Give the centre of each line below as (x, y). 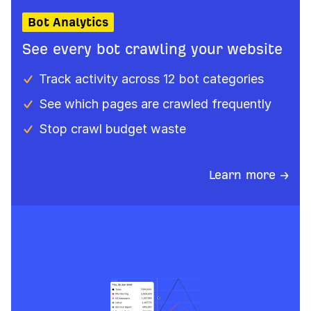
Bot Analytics (68, 22)
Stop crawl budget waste (112, 129)
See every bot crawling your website (152, 49)
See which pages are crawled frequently (155, 104)
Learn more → (249, 175)
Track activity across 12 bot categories (151, 79)
